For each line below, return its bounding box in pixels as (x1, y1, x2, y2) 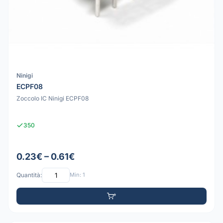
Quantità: (16, 171, 42, 179)
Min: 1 (70, 171, 85, 179)
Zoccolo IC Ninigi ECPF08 (16, 95, 89, 103)
